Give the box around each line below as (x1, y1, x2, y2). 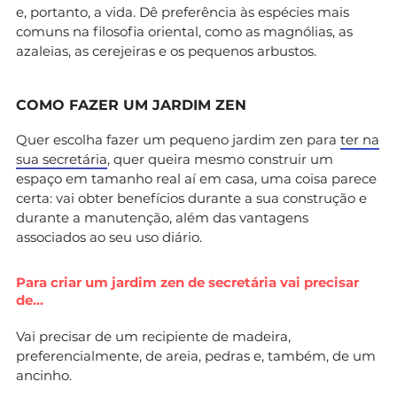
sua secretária (16, 150, 107, 167)
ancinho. (16, 366, 72, 384)
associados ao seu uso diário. (16, 228, 202, 245)
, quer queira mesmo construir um (107, 150, 333, 167)
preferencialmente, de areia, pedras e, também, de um (16, 346, 376, 364)
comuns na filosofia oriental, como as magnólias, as (16, 22, 353, 40)
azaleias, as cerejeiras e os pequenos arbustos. (16, 42, 316, 59)
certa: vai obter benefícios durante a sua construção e (16, 189, 367, 206)
